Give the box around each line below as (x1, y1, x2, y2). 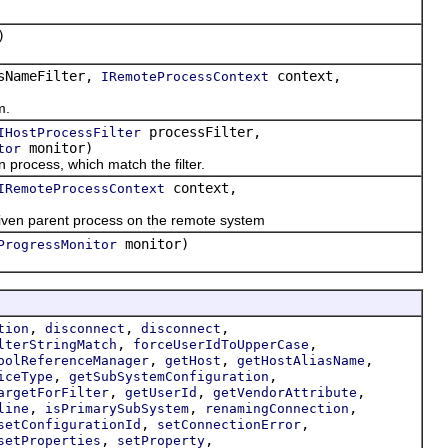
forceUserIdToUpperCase (133, 336, 309, 352)
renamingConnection (205, 400, 349, 416)
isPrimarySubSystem (45, 400, 189, 416)
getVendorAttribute (213, 384, 357, 400)
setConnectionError (157, 416, 301, 432)
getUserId (125, 384, 197, 400)
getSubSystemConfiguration (69, 368, 269, 384)
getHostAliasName (237, 352, 365, 368)
